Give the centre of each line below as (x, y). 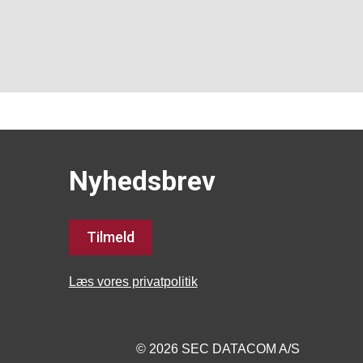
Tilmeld (110, 237)
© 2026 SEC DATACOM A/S (218, 349)
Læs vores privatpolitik (133, 281)
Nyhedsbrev (142, 181)
